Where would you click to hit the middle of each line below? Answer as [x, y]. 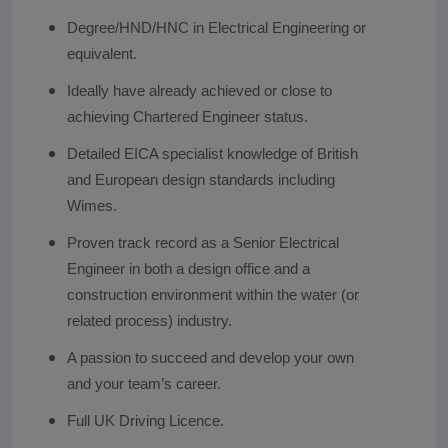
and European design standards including [200, 179]
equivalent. [101, 53]
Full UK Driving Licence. [145, 420]
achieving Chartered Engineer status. [187, 116]
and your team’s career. [143, 383]
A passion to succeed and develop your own [210, 357]
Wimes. [91, 205]
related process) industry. [149, 320]
